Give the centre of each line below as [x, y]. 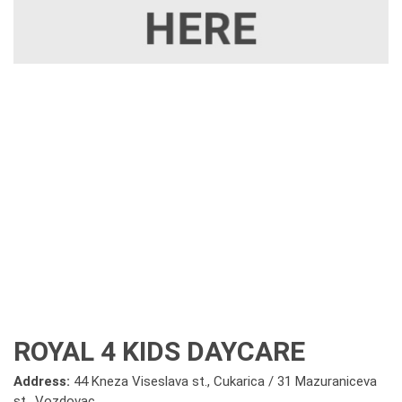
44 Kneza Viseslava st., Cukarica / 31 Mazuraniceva [225, 381]
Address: [44, 381]
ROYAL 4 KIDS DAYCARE [159, 351]
